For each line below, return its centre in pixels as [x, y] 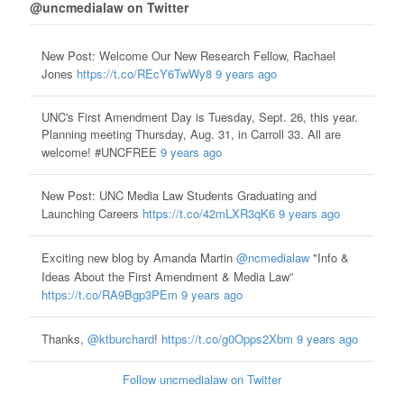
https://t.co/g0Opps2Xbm [227, 339]
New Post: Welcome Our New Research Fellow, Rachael [188, 56]
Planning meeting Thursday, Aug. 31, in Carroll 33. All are [191, 134]
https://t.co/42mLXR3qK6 [208, 214]
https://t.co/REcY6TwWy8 [144, 74]
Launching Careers [92, 214]
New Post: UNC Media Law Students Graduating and [179, 196]
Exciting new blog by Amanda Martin [138, 258]
